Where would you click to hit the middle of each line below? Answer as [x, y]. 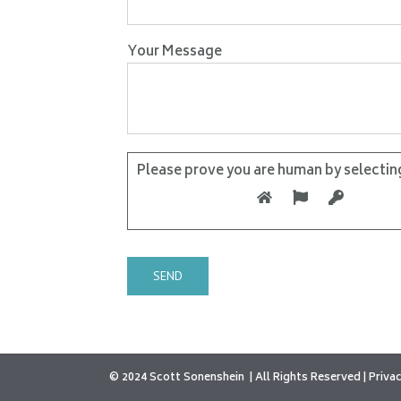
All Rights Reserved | [312, 378]
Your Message [175, 52]
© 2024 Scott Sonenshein [179, 378]
